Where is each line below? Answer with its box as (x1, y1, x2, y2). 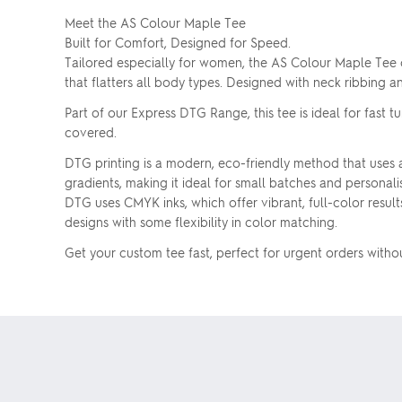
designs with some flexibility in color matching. (65, 214, 337, 230)
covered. (65, 124, 117, 140)
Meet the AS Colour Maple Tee (65, 14, 246, 31)
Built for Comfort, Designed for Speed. (65, 34, 291, 50)
